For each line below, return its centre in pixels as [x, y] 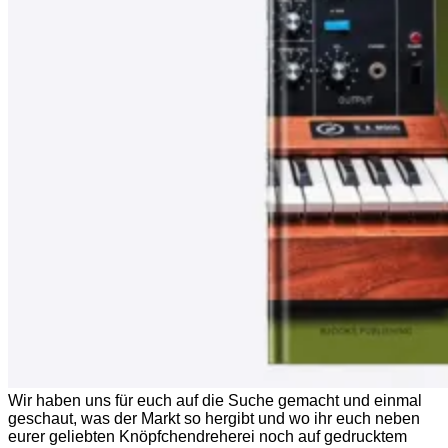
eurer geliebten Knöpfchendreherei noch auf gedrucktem [207, 436]
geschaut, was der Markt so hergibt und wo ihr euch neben [214, 418]
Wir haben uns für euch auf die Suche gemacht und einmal [215, 400]
